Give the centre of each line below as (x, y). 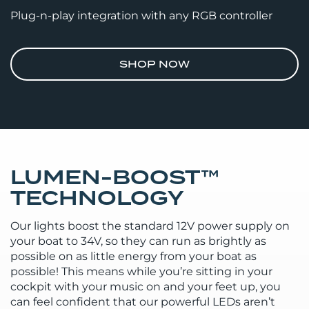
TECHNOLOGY (97, 198)
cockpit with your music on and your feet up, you (146, 287)
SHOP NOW (154, 64)
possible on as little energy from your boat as (133, 257)
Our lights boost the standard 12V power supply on (150, 226)
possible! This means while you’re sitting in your (141, 272)
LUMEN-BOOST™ (115, 178)
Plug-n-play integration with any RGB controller (141, 16)
